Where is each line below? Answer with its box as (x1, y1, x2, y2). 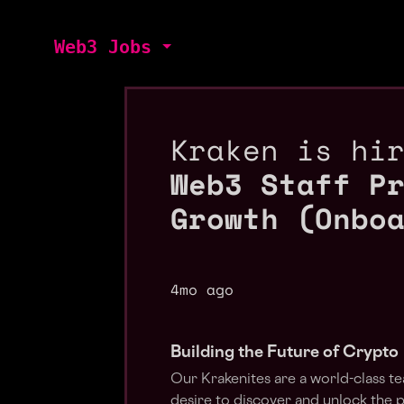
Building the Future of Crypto (170, 345, 402, 361)
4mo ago (170, 279, 234, 300)
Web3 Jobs (54, 36, 151, 58)
